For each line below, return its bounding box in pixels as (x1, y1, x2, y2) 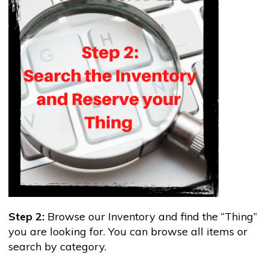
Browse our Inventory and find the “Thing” (44, 209, 257, 223)
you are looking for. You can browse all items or (8, 224, 247, 238)
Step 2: (8, 209, 44, 223)
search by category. (8, 239, 106, 253)
